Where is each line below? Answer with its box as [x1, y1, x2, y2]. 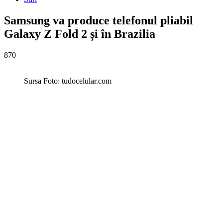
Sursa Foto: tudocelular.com [24, 76, 111, 85]
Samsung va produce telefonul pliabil [4, 13, 193, 27]
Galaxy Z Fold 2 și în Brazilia [4, 27, 155, 40]
